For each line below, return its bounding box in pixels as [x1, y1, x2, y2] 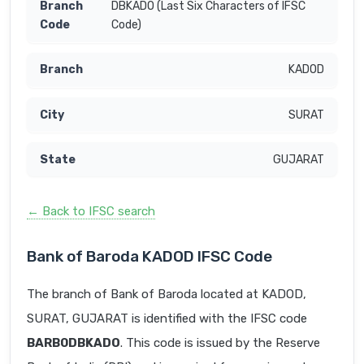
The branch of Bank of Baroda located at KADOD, [27, 287, 306, 302]
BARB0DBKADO [27, 336, 120, 351]
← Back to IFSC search [27, 204, 155, 219]
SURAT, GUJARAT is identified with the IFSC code [27, 311, 307, 327]
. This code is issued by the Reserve [120, 336, 320, 351]
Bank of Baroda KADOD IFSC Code [27, 247, 272, 266]
